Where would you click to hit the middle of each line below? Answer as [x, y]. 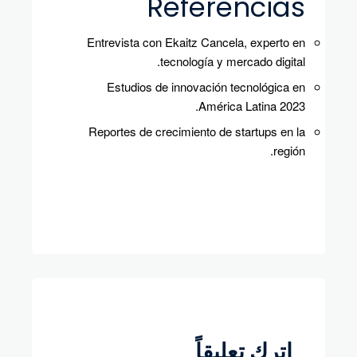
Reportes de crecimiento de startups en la [197, 131]
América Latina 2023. [252, 106]
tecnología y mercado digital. [233, 61]
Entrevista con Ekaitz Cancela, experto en [196, 42]
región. [289, 151]
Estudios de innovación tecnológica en [206, 87]
